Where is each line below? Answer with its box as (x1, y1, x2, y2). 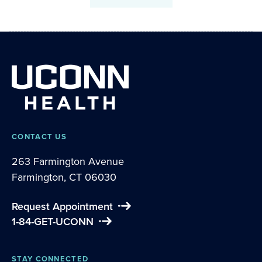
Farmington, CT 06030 (12, 170, 116, 185)
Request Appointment (18, 199, 113, 214)
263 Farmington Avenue (12, 154, 124, 169)
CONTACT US (12, 131, 67, 142)
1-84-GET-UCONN (16, 214, 94, 229)
